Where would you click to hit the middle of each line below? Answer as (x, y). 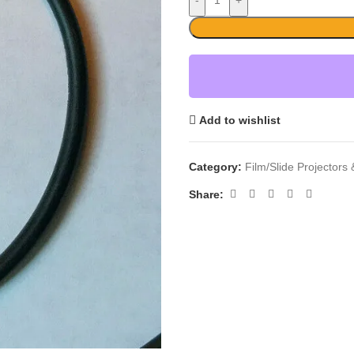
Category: (215, 167)
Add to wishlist (240, 120)
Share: (206, 194)
